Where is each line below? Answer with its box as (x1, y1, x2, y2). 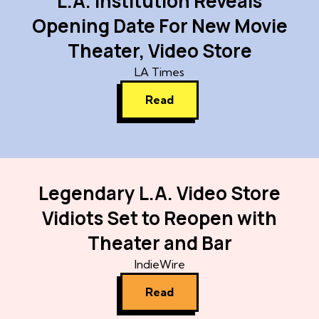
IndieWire (134, 256, 185, 271)
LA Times (135, 65, 184, 80)
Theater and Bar (87, 229, 232, 256)
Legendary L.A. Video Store (38, 179, 281, 206)
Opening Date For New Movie (31, 13, 288, 39)
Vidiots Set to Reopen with (42, 204, 277, 231)
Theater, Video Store (67, 38, 252, 64)
